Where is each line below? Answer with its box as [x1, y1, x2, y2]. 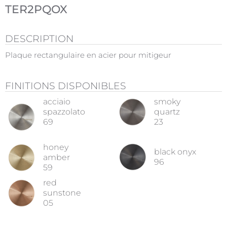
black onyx [154, 146, 196, 157]
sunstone [43, 188, 81, 198]
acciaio [43, 97, 70, 106]
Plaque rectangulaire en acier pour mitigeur [5, 51, 171, 60]
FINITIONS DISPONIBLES [5, 80, 126, 92]
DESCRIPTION [5, 33, 73, 45]
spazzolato [43, 107, 85, 117]
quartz [154, 107, 180, 117]
